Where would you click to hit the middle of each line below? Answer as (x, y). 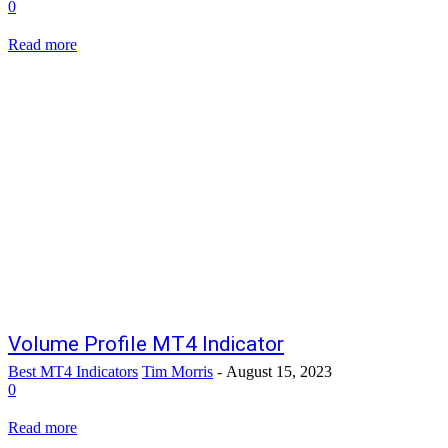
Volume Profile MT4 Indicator (146, 344)
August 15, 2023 (279, 372)
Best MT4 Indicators (73, 372)
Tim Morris (177, 372)
